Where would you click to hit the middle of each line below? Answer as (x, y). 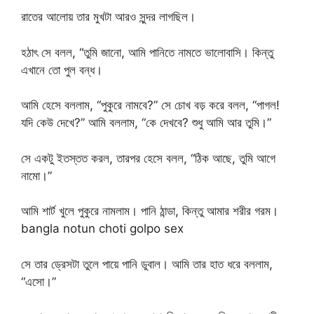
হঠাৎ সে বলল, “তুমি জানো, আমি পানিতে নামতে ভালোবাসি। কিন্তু (147, 52)
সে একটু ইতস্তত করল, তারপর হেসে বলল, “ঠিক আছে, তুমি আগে (148, 158)
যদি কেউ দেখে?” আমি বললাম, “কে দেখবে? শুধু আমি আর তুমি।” (146, 123)
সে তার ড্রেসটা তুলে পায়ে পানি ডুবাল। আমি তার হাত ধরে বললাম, (147, 264)
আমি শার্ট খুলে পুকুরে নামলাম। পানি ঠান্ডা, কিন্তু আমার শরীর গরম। (150, 211)
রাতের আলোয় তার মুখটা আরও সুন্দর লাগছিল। (108, 17)
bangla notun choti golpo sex (102, 229)
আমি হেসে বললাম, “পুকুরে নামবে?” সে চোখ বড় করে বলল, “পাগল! (150, 105)
